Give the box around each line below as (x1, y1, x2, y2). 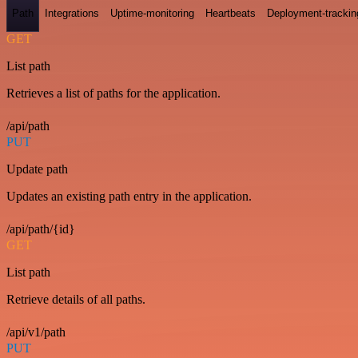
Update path (6, 161, 68, 176)
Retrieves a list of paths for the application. (6, 86, 221, 100)
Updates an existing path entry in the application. (6, 189, 252, 203)
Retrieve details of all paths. (6, 292, 145, 306)
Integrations (45, 7, 99, 20)
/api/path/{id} (6, 221, 75, 236)
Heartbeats (205, 7, 256, 20)
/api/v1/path (6, 324, 66, 339)
